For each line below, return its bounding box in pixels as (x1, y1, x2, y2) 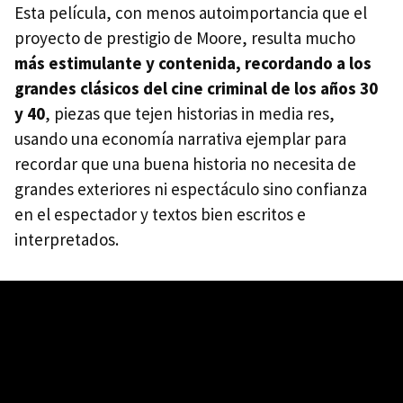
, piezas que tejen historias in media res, (45, 102, 335, 124)
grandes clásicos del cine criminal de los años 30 (14, 76, 378, 99)
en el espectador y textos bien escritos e (14, 202, 306, 225)
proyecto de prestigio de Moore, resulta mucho (14, 26, 355, 49)
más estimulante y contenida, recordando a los (14, 51, 372, 74)
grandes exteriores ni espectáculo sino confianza (14, 177, 367, 200)
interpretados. (14, 228, 119, 250)
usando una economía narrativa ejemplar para (14, 127, 346, 149)
